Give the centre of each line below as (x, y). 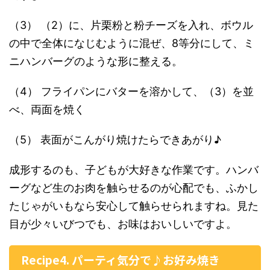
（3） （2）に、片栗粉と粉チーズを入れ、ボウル (131, 25)
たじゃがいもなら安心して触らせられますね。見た (134, 206)
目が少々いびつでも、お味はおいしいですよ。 (123, 224)
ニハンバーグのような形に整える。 (96, 61)
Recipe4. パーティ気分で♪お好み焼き (121, 259)
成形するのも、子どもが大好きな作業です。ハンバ (134, 170)
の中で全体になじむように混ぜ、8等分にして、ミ (132, 43)
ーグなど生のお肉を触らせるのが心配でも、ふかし (134, 188)
